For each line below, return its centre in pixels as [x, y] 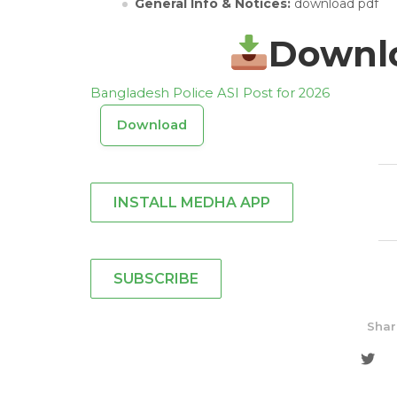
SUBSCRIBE [156, 278]
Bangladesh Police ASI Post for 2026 [210, 93]
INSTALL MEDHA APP [192, 202]
